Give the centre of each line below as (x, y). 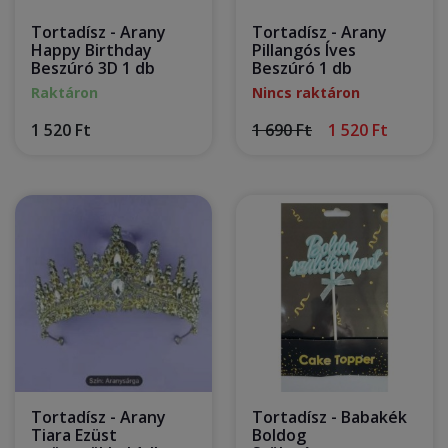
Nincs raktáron (306, 92)
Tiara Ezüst (74, 435)
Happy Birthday (91, 50)
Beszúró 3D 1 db (93, 68)
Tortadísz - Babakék (329, 417)
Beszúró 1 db (302, 68)
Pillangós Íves (304, 50)
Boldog (279, 435)
